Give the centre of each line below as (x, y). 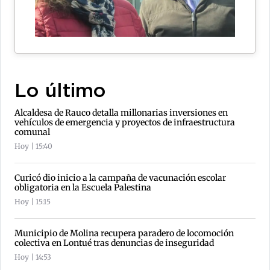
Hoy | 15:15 (33, 201)
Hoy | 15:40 (33, 146)
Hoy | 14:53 (33, 257)
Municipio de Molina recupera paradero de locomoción (124, 233)
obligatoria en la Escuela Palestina (83, 187)
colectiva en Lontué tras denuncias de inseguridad (114, 243)
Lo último (60, 91)
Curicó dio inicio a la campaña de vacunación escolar (120, 177)
